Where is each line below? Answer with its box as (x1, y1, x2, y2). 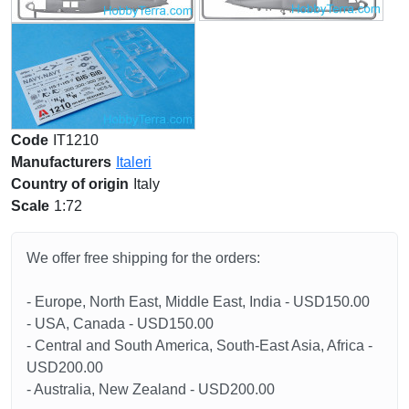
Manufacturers (11, 153, 111, 170)
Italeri (116, 153, 152, 170)
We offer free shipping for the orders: (26, 249, 260, 266)
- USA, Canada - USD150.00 (26, 315, 214, 331)
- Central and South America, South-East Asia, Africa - (26, 337, 372, 353)
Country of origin (11, 175, 129, 192)
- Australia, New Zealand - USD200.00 (26, 381, 275, 397)
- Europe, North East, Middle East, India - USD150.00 (26, 293, 370, 309)
